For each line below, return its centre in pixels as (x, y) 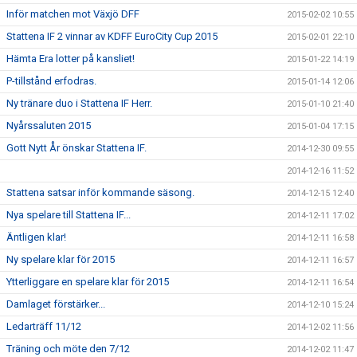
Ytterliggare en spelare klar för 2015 (88, 281)
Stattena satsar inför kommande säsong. (100, 192)
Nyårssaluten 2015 (49, 125)
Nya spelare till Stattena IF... (69, 214)
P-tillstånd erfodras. (51, 80)
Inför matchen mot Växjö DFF (73, 14)
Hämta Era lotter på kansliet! (71, 58)
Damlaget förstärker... (56, 304)
